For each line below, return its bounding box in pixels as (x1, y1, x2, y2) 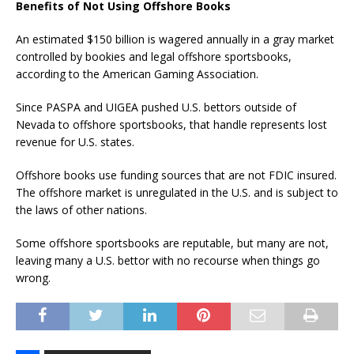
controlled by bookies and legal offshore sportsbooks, (16, 48, 292, 64)
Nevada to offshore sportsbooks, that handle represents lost (16, 116, 327, 132)
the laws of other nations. (16, 201, 150, 217)
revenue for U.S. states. (16, 134, 134, 149)
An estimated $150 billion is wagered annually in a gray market (16, 31, 334, 47)
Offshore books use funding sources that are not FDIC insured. (16, 167, 337, 183)
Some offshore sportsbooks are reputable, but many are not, (16, 235, 329, 250)
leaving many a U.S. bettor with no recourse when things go (16, 252, 320, 268)
